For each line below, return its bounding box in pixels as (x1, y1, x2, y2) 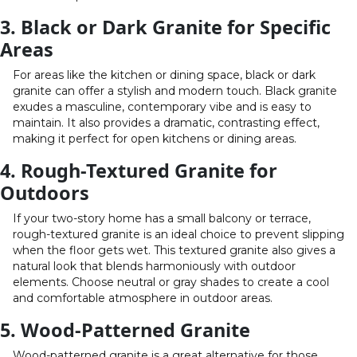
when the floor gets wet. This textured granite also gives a (13, 242, 335, 257)
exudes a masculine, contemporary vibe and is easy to (13, 99, 312, 114)
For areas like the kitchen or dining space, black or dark (13, 67, 316, 82)
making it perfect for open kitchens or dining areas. (13, 131, 296, 146)
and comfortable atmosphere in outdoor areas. (13, 290, 273, 305)
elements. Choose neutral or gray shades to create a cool (13, 274, 329, 289)
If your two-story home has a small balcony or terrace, (13, 210, 311, 226)
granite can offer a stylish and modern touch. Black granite (13, 83, 337, 98)
